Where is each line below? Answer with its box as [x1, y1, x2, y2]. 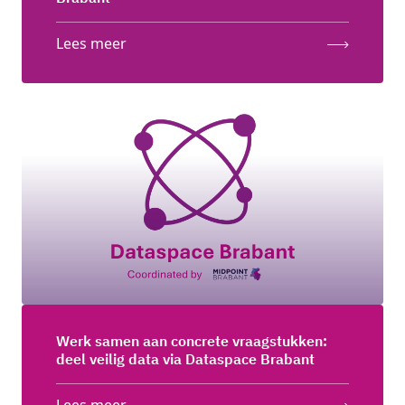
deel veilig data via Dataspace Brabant [56, 350, 315, 369]
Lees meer [56, 33, 127, 54]
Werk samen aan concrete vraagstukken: [56, 332, 327, 351]
